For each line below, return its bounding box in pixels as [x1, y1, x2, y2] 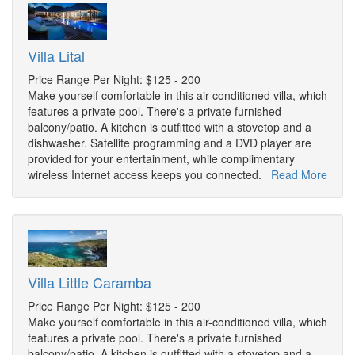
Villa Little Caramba [28, 272, 151, 293]
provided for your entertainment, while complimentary [28, 151, 295, 167]
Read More [271, 166, 327, 183]
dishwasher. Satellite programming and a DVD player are [28, 135, 311, 151]
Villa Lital [28, 45, 85, 67]
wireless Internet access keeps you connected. [28, 166, 271, 183]
